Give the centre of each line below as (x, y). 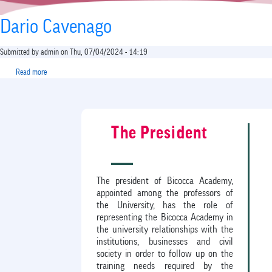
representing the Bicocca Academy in (165, 217)
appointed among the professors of (165, 193)
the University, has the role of (165, 205)
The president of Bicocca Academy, (165, 181)
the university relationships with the (165, 229)
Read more (31, 72)
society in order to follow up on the (165, 253)
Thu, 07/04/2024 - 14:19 (109, 52)
